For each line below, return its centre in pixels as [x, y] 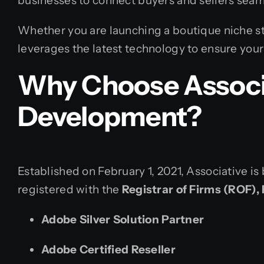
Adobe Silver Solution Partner [123, 219]
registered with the [70, 189]
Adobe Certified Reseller [108, 249]
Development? [110, 117]
